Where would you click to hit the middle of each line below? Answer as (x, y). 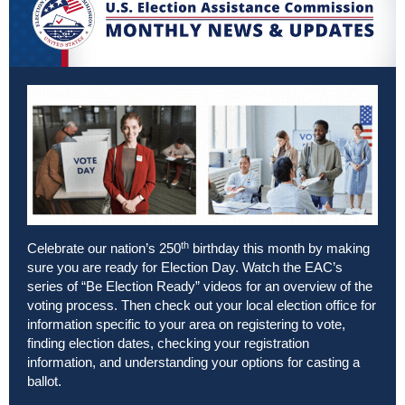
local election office (301, 306)
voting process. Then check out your (137, 306)
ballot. (44, 381)
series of (54, 287)
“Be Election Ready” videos (162, 287)
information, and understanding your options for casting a (193, 363)
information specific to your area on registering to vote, (186, 325)
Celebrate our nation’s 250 (104, 249)
